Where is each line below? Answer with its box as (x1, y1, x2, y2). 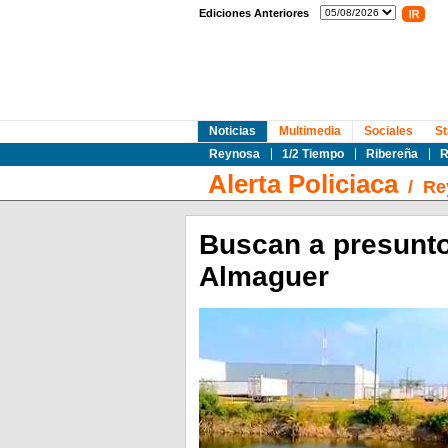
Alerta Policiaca (207, 169, 398, 199)
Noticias (208, 124, 256, 138)
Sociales (363, 124, 413, 138)
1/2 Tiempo (281, 147, 344, 161)
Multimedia (278, 124, 341, 138)
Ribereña (365, 147, 418, 161)
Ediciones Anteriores (198, 7, 309, 19)
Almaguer (198, 261, 329, 292)
